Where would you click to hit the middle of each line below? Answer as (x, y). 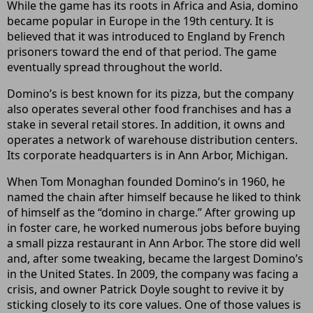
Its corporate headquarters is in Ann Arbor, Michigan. (147, 155)
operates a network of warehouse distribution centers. (152, 140)
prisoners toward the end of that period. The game (142, 52)
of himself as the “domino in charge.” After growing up (151, 212)
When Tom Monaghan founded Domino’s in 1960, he (146, 182)
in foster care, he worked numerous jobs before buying (154, 228)
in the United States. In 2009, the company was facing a (153, 274)
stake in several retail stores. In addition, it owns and (146, 124)
